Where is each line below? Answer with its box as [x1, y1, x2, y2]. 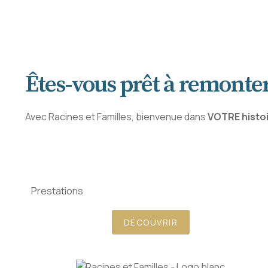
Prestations [31, 184, 83, 198]
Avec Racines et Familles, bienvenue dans [25, 110, 208, 123]
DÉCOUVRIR [123, 217, 178, 229]
